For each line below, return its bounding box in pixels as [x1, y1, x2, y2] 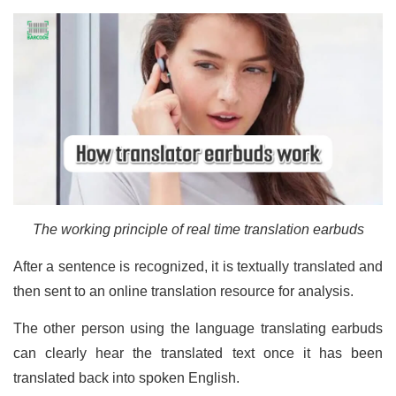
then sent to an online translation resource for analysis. [13, 284, 357, 300]
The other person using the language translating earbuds [13, 321, 383, 337]
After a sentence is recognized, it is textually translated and [13, 259, 383, 275]
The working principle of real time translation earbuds [32, 222, 364, 238]
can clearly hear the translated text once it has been [13, 346, 383, 362]
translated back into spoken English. [13, 370, 243, 386]
